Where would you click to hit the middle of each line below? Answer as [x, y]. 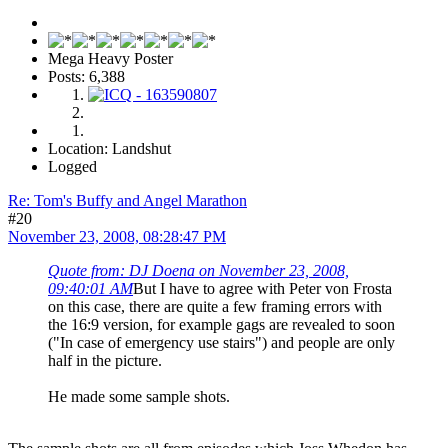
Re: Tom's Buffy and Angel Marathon [127, 200]
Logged [72, 166]
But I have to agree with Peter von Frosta [262, 288]
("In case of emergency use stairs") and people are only [221, 342]
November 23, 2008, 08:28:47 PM [117, 236]
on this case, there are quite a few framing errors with [215, 306]
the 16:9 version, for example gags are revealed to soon [221, 324]
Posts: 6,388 [86, 76]
